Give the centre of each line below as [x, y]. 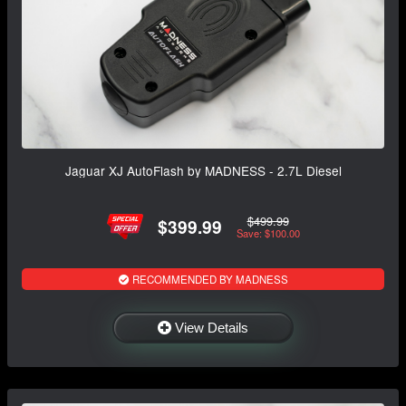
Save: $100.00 [268, 233]
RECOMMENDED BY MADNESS [208, 279]
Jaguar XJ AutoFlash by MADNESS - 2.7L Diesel [203, 171]
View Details [212, 327]
